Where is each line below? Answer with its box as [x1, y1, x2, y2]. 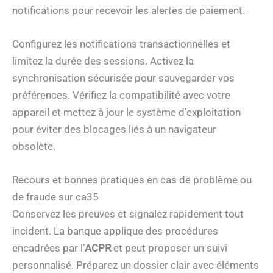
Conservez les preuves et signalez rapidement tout [12, 208, 244, 221]
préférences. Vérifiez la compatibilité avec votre [12, 88, 230, 101]
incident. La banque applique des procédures [12, 225, 218, 238]
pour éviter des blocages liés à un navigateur [12, 122, 216, 135]
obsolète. [12, 140, 55, 152]
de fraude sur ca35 [12, 191, 99, 204]
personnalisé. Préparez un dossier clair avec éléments [12, 259, 259, 272]
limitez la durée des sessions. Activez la [12, 54, 194, 67]
